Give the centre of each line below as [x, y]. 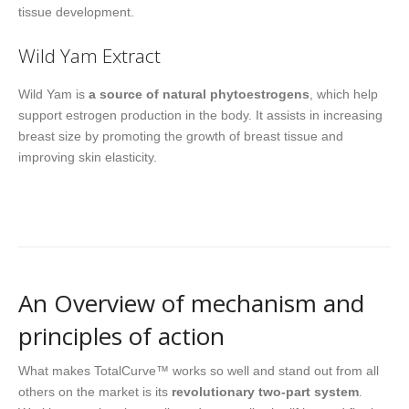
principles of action [121, 336]
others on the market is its [95, 392]
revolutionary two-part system [265, 392]
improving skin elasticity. [88, 157]
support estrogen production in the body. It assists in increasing [200, 115]
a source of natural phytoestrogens [199, 94]
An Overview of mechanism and [191, 303]
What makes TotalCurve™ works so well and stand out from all [199, 371]
